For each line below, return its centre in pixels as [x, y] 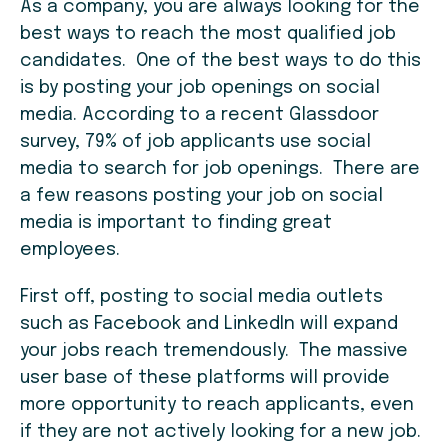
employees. [70, 250]
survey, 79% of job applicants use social [195, 142]
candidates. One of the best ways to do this [220, 61]
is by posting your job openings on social [200, 88]
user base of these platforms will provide [205, 378]
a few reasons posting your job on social [201, 196]
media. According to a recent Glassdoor [199, 115]
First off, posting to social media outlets [201, 297]
